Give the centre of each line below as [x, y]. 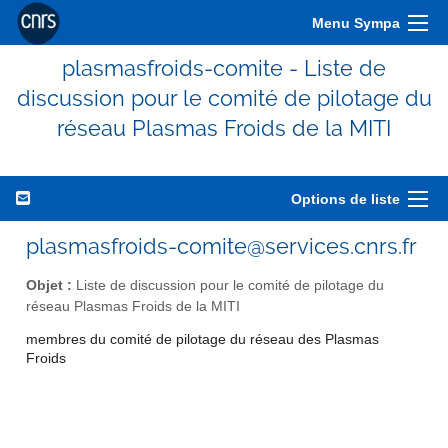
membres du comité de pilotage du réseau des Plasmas [202, 340]
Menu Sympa [356, 23]
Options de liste [345, 199]
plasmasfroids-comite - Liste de [224, 68]
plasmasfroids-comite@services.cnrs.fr [221, 246]
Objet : [49, 285]
